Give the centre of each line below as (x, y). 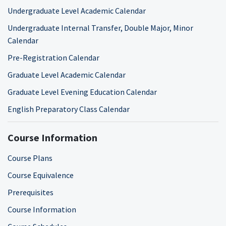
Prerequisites (31, 192)
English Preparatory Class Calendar (69, 109)
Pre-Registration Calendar (53, 57)
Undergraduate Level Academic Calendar (77, 10)
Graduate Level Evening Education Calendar (82, 92)
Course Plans (30, 158)
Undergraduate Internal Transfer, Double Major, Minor (100, 27)
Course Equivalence (41, 175)
